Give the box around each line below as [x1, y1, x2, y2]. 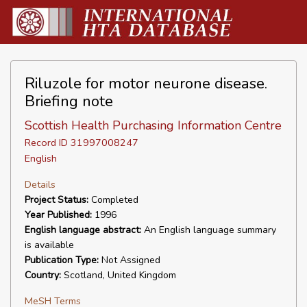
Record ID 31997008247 [25, 136, 138, 149]
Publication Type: [25, 254, 99, 267]
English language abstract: [25, 223, 141, 236]
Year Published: [25, 208, 92, 221]
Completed [88, 193, 138, 206]
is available [25, 238, 74, 251]
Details [25, 177, 56, 191]
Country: [25, 269, 61, 282]
